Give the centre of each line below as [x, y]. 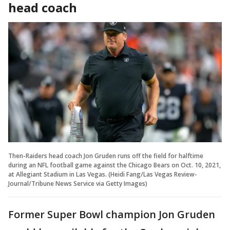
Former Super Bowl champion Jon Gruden [112, 214]
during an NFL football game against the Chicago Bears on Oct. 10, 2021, [114, 165]
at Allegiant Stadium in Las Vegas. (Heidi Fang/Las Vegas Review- [103, 174]
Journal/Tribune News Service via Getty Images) [78, 183]
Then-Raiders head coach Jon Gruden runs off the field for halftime [106, 156]
